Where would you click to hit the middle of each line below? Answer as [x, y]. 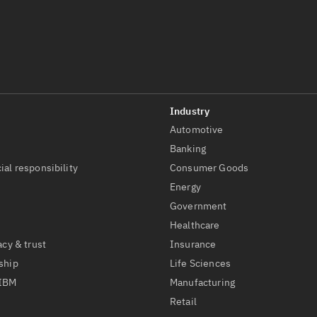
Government [198, 206]
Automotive [197, 129]
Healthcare [195, 225]
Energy [185, 187]
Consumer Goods [209, 168]
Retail [183, 301]
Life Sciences [201, 263]
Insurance [193, 244]
